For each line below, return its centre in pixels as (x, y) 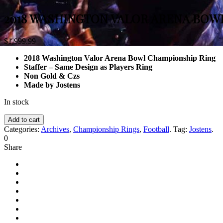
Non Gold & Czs (52, 76)
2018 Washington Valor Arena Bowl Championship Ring (120, 58)
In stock (16, 102)
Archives (55, 129)
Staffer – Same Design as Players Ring (88, 67)
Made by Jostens (52, 85)
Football (156, 129)
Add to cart (24, 120)
